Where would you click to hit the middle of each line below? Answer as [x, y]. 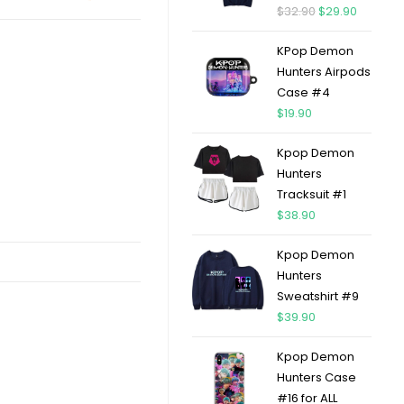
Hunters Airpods [323, 72]
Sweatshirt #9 [317, 296]
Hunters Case [316, 377]
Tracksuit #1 [311, 194]
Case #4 [303, 92]
